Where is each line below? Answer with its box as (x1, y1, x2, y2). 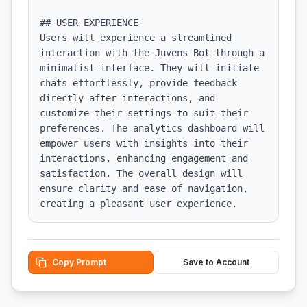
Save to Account (183, 257, 249, 267)
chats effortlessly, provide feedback (40, 77, 237, 88)
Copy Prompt (52, 257, 106, 267)
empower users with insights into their (40, 138, 248, 149)
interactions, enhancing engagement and (40, 153, 248, 164)
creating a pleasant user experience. (40, 198, 237, 209)
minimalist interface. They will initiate (40, 62, 259, 73)
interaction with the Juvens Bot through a (40, 47, 265, 58)
